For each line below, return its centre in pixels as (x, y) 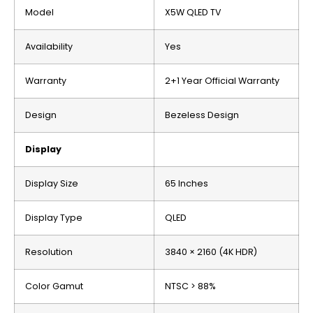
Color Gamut (54, 286)
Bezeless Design (202, 115)
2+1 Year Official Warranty (222, 81)
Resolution (49, 252)
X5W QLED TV (193, 13)
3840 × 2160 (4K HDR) (211, 252)
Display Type (54, 218)
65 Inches (187, 184)
